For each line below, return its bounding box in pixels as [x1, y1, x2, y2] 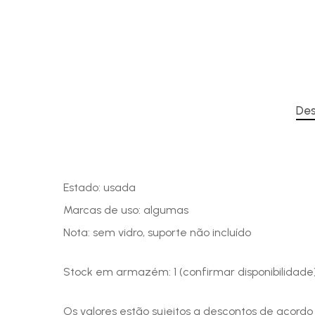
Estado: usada [63, 181, 136, 194]
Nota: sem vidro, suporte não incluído [63, 226, 251, 239]
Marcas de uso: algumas [63, 203, 188, 217]
